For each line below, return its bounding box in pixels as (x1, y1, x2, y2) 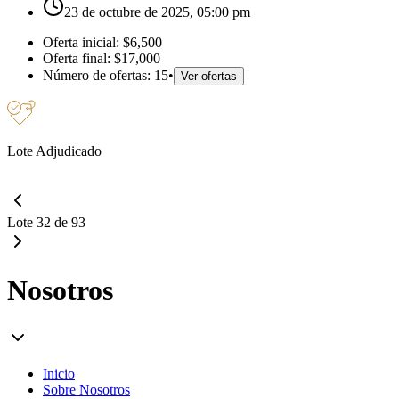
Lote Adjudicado (7, 142, 102, 159)
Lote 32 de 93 (7, 214, 85, 230)
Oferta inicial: (43, 34, 123, 50)
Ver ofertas (181, 69, 237, 83)
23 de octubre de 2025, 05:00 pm (64, 4, 250, 20)
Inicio (43, 365, 75, 381)
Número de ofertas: (43, 67, 154, 83)
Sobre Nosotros (43, 381, 130, 397)
